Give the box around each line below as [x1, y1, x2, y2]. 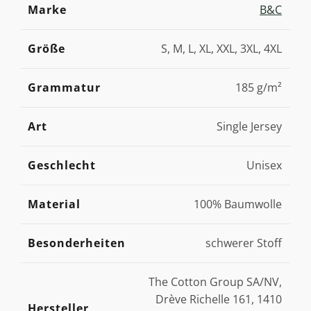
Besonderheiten [28, 235, 126, 251]
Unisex [246, 158, 282, 173]
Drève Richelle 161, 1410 [155, 292, 282, 307]
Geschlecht [28, 158, 96, 173]
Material [28, 196, 81, 212]
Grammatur [28, 80, 101, 95]
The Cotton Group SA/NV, [149, 274, 282, 289]
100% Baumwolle [194, 196, 282, 212]
